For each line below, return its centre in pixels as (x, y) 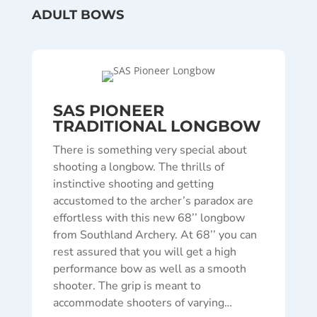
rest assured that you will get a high (144, 252)
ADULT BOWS (77, 15)
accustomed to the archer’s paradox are (153, 201)
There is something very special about (150, 150)
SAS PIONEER (108, 111)
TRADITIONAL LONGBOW (157, 126)
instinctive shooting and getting (133, 184)
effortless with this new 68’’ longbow (149, 218)
